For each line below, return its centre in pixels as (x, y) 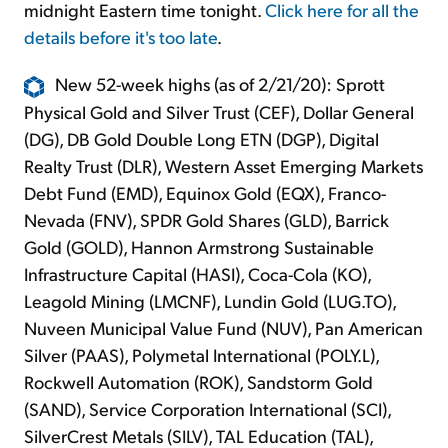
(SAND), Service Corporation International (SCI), (207, 409)
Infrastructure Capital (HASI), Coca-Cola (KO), (197, 274)
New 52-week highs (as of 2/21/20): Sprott (220, 84)
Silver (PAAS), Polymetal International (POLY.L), (201, 355)
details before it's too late (120, 37)
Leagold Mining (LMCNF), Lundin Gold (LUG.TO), (210, 301)
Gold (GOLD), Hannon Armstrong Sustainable (199, 247)
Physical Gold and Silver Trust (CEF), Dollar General (219, 112)
